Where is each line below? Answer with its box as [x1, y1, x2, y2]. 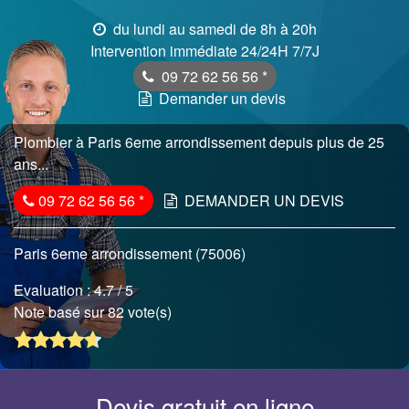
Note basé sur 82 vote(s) [14, 301, 175, 322]
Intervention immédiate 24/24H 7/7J [89, 40, 320, 61]
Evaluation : [14, 279, 94, 300]
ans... [14, 153, 48, 174]
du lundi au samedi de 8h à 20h [109, 18, 317, 39]
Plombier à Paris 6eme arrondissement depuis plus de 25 [14, 131, 384, 152]
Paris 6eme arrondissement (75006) [14, 243, 246, 264]
